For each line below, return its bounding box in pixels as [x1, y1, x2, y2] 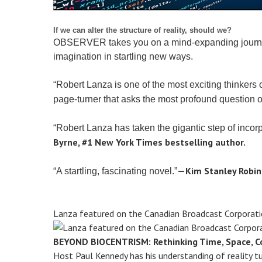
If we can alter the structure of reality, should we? [53, 26, 232, 35]
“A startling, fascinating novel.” [53, 166, 178, 176]
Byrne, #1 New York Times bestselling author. [53, 136, 246, 148]
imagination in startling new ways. [53, 51, 194, 61]
